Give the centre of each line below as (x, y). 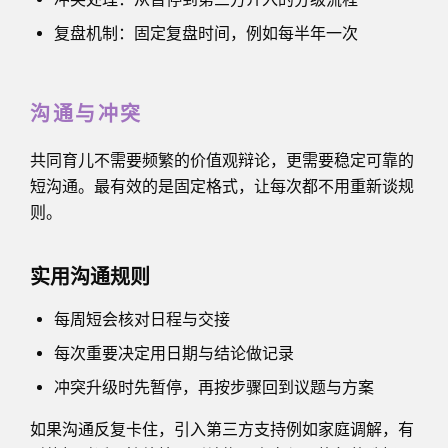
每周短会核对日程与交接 (142, 319)
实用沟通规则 (90, 277)
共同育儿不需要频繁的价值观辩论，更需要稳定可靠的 (222, 160)
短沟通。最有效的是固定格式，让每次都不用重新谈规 (222, 186)
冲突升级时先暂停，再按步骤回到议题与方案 (214, 387)
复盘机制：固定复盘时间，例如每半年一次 (206, 33)
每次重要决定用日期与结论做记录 (174, 353)
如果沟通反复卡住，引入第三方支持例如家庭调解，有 (222, 429)
